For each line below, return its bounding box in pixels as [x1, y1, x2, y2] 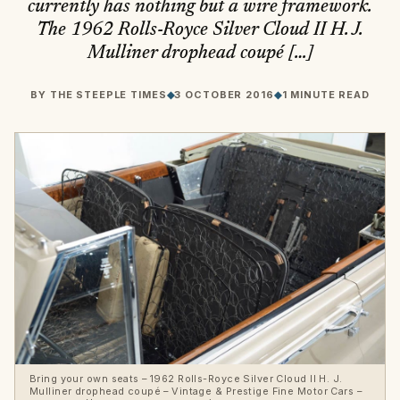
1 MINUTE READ [281, 88, 370, 102]
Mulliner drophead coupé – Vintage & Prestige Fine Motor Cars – [29, 384, 362, 397]
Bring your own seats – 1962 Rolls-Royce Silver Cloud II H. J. [29, 371, 343, 385]
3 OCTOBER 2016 [174, 88, 274, 102]
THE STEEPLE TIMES [49, 88, 167, 102]
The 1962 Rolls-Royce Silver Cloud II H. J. [37, 21, 363, 40]
